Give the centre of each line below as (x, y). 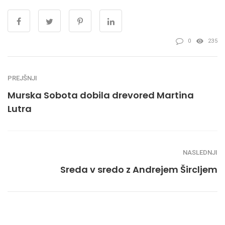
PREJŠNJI (22, 78)
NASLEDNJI (200, 152)
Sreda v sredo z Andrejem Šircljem (139, 170)
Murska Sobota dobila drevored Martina (101, 95)
